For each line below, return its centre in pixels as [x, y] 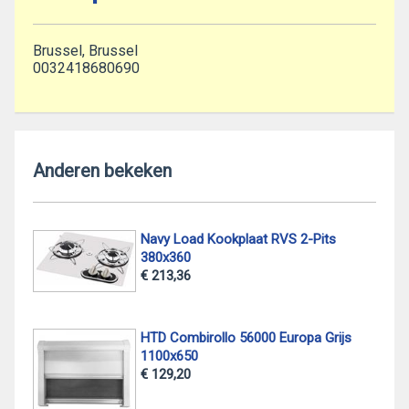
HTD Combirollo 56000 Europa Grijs [246, 338]
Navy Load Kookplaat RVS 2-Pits [238, 239]
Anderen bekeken [102, 171]
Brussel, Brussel [85, 51]
